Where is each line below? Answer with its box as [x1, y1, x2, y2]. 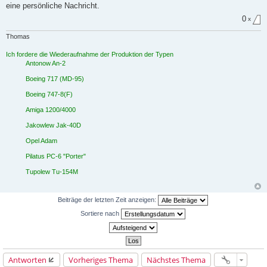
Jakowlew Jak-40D [26, 121, 81, 129]
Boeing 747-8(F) [26, 90, 73, 98]
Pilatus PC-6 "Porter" [26, 152, 86, 160]
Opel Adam [26, 136, 57, 144]
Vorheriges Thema [69, 254, 133, 265]
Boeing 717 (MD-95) [26, 74, 84, 82]
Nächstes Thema [147, 254, 206, 265]
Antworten [8, 254, 46, 265]
